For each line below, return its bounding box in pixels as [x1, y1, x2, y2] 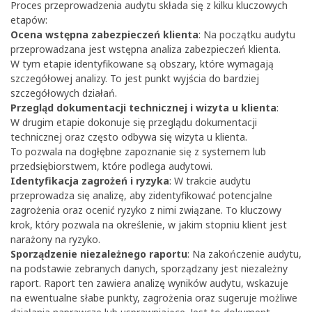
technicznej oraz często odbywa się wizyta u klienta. [10, 130, 247, 144]
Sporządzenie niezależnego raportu [10, 247, 187, 261]
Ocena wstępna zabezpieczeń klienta [10, 28, 198, 42]
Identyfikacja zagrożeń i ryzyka [10, 174, 169, 188]
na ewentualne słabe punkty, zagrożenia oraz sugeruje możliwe [10, 291, 297, 305]
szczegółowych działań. [10, 86, 117, 100]
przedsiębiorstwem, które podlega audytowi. [10, 159, 212, 173]
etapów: [10, 13, 47, 27]
